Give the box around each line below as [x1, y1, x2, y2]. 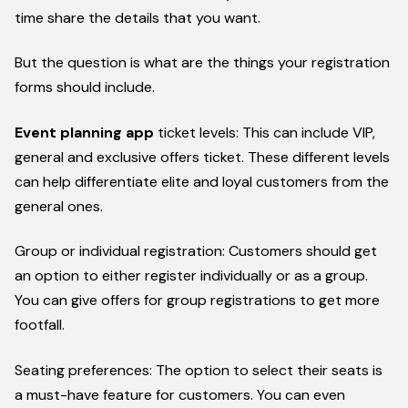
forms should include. [15, 77, 155, 97]
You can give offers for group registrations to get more [15, 291, 380, 311]
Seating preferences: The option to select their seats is [15, 360, 382, 380]
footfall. [15, 315, 65, 335]
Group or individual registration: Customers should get [15, 241, 377, 261]
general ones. [15, 196, 103, 216]
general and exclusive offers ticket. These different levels [15, 147, 390, 167]
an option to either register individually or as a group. [15, 266, 368, 286]
